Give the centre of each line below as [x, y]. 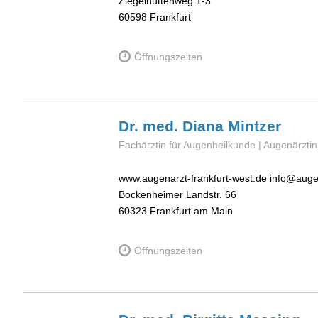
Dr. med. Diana [173, 126]
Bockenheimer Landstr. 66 [177, 194]
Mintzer [254, 126]
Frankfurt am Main [191, 210]
